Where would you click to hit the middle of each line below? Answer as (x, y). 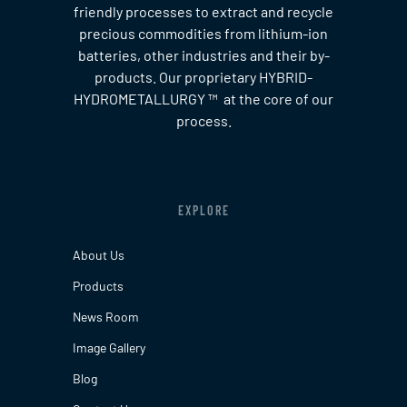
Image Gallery (109, 347)
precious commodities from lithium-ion (203, 34)
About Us (98, 254)
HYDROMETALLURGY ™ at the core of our (203, 99)
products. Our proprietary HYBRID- (203, 77)
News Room (105, 316)
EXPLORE (203, 210)
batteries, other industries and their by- (203, 55)
